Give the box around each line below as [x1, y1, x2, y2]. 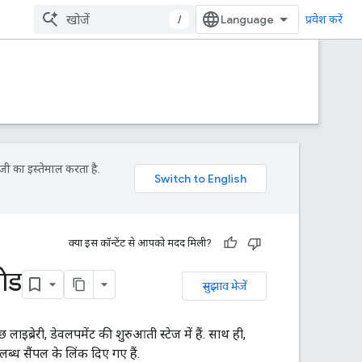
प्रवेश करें [305, 13, 343, 26]
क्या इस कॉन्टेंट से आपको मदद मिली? [69, 237, 212, 249]
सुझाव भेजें [202, 279, 246, 293]
